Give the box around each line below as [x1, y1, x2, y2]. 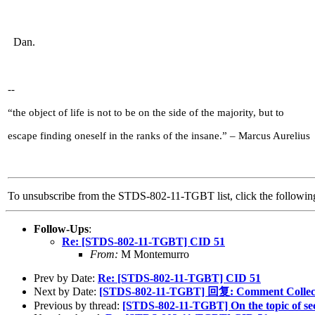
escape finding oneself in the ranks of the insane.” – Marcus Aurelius [8, 129, 310, 141]
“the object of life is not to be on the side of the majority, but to [8, 106, 284, 118]
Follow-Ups [34, 222, 89, 235]
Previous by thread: [34, 299, 122, 311]
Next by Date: [34, 285, 99, 297]
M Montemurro [118, 247, 189, 260]
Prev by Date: [34, 271, 98, 284]
